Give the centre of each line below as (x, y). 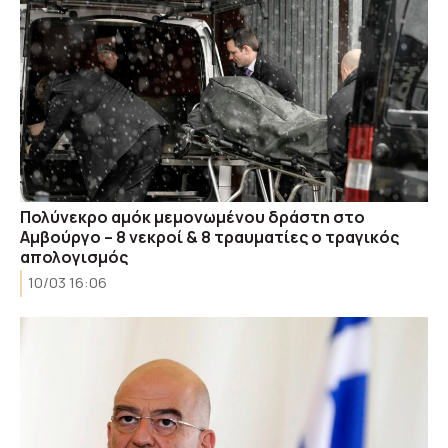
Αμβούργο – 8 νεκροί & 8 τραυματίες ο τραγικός (209, 237)
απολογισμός (74, 257)
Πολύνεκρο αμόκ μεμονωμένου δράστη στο (192, 217)
